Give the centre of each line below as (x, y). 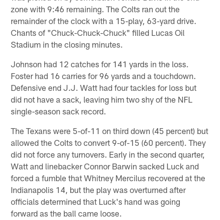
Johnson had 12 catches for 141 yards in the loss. (100, 64)
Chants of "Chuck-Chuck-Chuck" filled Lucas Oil (98, 32)
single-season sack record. (59, 111)
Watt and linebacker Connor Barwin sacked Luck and (105, 166)
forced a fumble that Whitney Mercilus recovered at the (108, 178)
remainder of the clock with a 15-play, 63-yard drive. (104, 20)
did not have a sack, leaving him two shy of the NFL (102, 99)
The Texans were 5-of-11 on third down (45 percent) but (110, 130)
